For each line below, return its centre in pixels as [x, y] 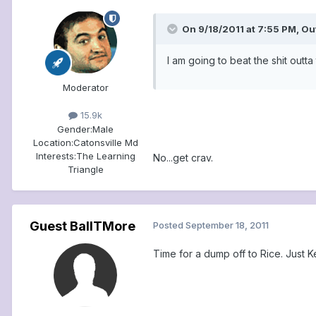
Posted [169, 225]
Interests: [56, 156]
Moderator [85, 88]
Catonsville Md [105, 142]
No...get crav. [183, 158]
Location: [53, 142]
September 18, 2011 [227, 225]
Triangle [85, 169]
